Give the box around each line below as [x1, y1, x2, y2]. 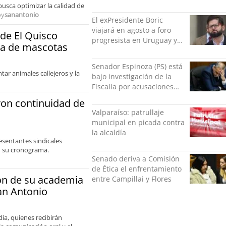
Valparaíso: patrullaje [92, 107, 164, 118]
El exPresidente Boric [92, 15, 163, 25]
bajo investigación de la [92, 71, 172, 81]
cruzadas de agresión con [92, 91, 179, 101]
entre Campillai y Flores [92, 174, 172, 184]
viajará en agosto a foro [92, 25, 171, 35]
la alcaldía [92, 128, 126, 138]
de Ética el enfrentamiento [92, 163, 182, 174]
